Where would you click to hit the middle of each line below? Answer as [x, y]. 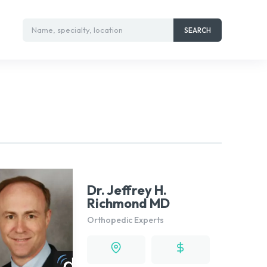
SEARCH [197, 30]
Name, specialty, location [77, 30]
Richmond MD [128, 203]
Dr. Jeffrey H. [127, 190]
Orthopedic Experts [125, 220]
